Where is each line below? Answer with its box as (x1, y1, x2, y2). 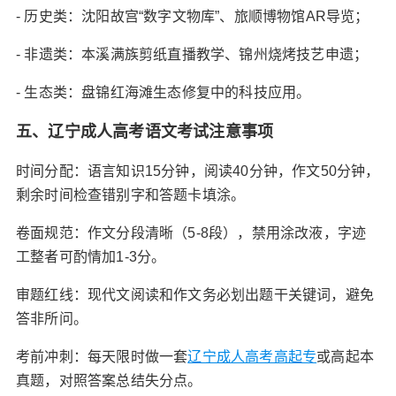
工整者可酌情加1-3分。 (15, 249, 166, 264)
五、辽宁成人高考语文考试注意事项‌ (15, 123, 274, 141)
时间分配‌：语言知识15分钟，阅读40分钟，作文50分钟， (15, 164, 380, 179)
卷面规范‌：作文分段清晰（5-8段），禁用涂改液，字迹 (15, 225, 367, 240)
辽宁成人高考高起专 (187, 349, 317, 364)
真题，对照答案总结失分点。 (15, 373, 202, 388)
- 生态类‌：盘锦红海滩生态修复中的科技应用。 (15, 85, 311, 100)
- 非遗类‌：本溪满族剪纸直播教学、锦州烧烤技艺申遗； (15, 47, 369, 62)
